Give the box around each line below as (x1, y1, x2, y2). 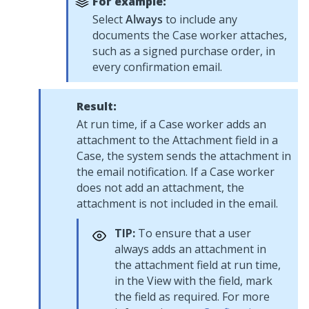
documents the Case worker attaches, (92, 28, 287, 43)
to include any (163, 12, 237, 27)
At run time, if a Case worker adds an (77, 117, 266, 132)
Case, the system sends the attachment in (77, 148, 291, 163)
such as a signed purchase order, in (92, 43, 275, 59)
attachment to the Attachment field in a (77, 132, 278, 148)
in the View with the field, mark (114, 273, 272, 288)
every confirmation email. (92, 59, 222, 74)
